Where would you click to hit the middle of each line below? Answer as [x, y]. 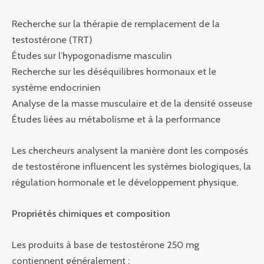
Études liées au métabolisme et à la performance [116, 119]
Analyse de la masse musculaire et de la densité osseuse [132, 103]
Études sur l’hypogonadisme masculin [92, 55]
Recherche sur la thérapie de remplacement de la [116, 23]
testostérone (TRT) [52, 39]
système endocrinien [56, 87]
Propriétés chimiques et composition [91, 214]
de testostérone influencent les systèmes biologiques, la [131, 166]
